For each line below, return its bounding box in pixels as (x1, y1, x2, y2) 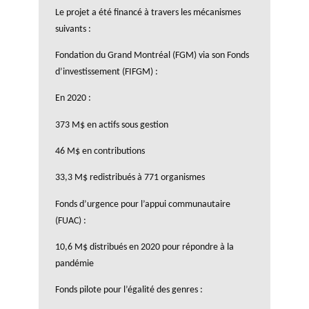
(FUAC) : (55, 215, 86, 226)
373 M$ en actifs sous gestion (55, 119, 168, 130)
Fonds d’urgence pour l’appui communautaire (55, 199, 230, 210)
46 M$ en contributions (55, 146, 145, 157)
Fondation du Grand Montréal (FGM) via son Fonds (55, 50, 249, 61)
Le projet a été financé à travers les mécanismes (55, 7, 241, 18)
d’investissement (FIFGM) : (55, 67, 158, 78)
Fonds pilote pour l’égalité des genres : (55, 285, 203, 296)
